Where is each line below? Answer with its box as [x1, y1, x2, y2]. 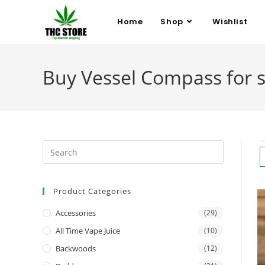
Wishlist [212, 16, 248, 27]
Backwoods [56, 243, 96, 254]
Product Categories [53, 186, 131, 196]
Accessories [56, 208, 96, 218]
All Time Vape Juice [56, 225, 120, 236]
